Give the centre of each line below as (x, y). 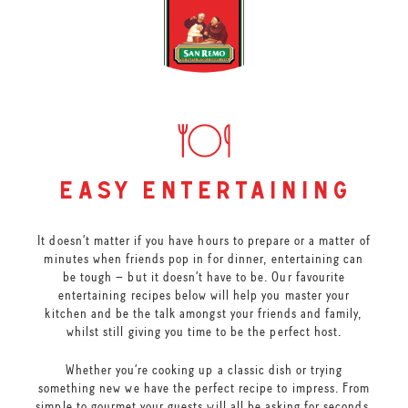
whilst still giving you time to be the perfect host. (204, 331)
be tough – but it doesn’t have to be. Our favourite (204, 276)
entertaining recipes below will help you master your (204, 295)
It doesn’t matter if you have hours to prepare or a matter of (204, 240)
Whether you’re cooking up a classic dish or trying (204, 369)
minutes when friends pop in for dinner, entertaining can (204, 258)
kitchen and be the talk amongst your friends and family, (204, 313)
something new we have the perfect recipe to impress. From (204, 388)
